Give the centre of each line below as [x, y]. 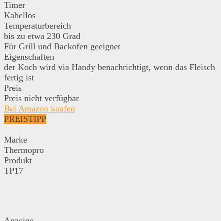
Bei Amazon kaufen [39, 108]
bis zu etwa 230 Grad [42, 36]
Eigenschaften [29, 56]
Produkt [18, 160]
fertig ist [19, 77]
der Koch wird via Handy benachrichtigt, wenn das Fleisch [110, 67]
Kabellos [20, 15]
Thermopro [24, 150]
